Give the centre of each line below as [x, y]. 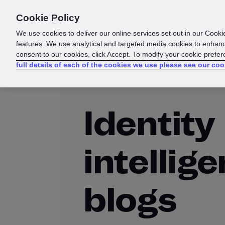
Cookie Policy [48, 18]
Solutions [170, 18]
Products [118, 18]
